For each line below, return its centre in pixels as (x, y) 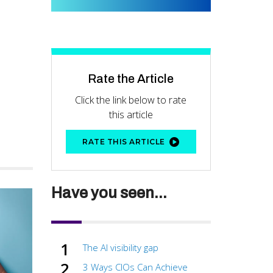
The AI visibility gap (121, 248)
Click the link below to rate (131, 100)
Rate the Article (131, 79)
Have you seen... (109, 193)
